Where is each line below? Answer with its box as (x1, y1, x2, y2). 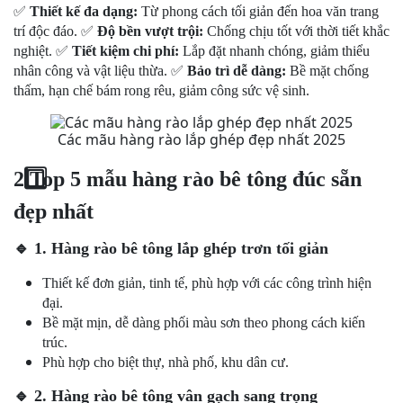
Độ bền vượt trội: (97, 23, 203, 39)
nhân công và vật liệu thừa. (13, 63, 171, 78)
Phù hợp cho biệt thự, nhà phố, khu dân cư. (42, 354, 289, 370)
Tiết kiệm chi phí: (72, 43, 179, 58)
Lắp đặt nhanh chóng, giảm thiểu (179, 43, 370, 58)
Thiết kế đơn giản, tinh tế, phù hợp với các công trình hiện (42, 275, 372, 291)
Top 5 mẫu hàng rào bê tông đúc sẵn (24, 167, 362, 191)
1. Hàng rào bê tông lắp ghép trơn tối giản (30, 239, 328, 257)
